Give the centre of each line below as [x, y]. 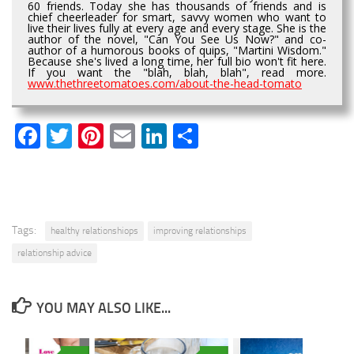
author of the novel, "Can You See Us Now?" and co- [177, 39]
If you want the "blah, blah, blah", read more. [177, 72]
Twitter [110, 136]
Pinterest [152, 136]
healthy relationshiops [94, 230]
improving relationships [200, 230]
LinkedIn [211, 136]
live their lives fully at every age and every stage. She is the [177, 28]
